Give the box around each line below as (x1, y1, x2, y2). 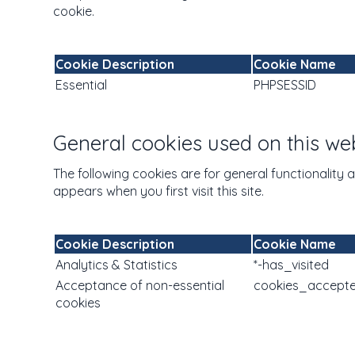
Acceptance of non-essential (55, 277, 224, 293)
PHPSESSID (254, 77, 316, 93)
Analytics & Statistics (55, 257, 177, 273)
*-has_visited (254, 257, 329, 273)
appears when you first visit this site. (53, 183, 264, 199)
